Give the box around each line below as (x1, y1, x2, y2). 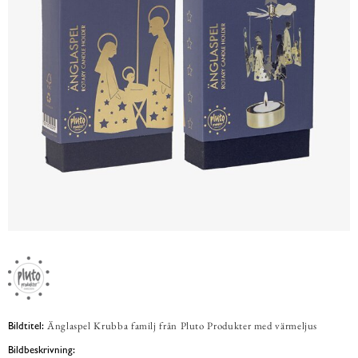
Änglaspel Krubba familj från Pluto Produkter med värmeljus (47, 318, 318, 332)
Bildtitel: (8, 319, 44, 332)
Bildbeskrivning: (8, 344, 75, 356)
